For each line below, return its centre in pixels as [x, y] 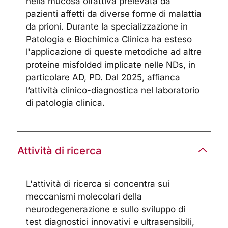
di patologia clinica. [66, 103]
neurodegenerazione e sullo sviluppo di [106, 209]
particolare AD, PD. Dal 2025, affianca [103, 78]
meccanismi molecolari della [84, 196]
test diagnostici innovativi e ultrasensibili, [110, 222]
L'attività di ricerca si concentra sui [98, 183]
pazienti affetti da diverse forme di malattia [114, 14]
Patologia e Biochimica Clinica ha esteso [109, 39]
